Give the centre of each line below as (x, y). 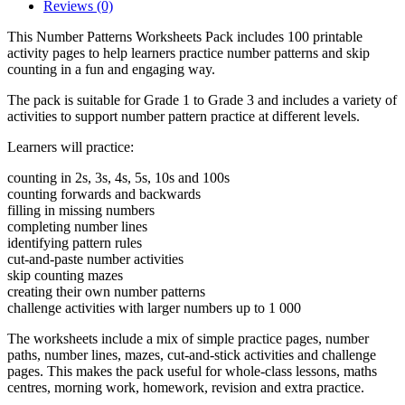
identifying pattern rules (75, 243)
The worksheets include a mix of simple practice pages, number (188, 339)
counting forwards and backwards (104, 194)
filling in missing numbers (81, 211)
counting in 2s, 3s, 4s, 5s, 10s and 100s (118, 178)
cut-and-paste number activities (95, 259)
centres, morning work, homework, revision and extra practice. (186, 388)
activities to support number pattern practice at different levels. (184, 117)
